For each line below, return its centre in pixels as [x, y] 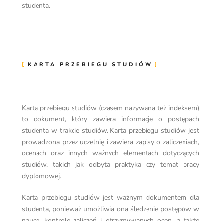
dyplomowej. [41, 176]
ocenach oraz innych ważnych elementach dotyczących [110, 153]
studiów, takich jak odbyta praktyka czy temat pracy [110, 165]
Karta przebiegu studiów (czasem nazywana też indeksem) [110, 108]
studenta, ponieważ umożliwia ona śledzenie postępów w [110, 209]
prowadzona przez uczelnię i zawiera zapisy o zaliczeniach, [110, 142]
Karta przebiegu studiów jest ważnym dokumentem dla [110, 198]
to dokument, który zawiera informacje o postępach [110, 119]
